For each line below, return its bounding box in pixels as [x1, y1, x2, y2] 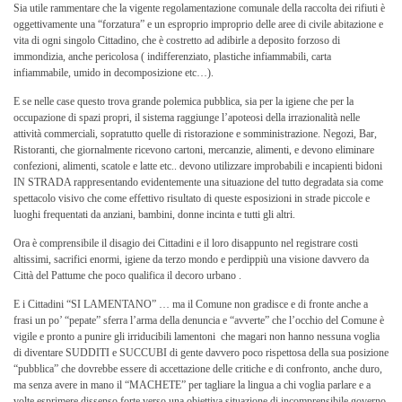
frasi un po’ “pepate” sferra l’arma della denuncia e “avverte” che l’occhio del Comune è [13, 314, 384, 327]
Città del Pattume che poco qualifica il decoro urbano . [13, 269, 241, 282]
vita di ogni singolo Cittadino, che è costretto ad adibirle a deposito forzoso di [13, 34, 340, 47]
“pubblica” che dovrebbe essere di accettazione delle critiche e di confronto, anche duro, [13, 363, 382, 375]
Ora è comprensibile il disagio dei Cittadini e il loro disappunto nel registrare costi [13, 237, 358, 249]
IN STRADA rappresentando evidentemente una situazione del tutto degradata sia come [13, 176, 383, 188]
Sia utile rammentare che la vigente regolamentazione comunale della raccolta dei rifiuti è [13, 2, 385, 14]
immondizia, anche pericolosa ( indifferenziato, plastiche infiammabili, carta [13, 50, 331, 63]
